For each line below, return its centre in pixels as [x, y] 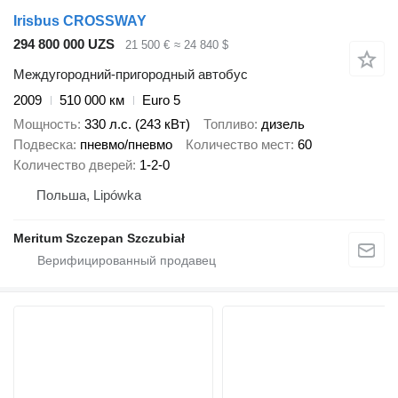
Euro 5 [161, 100]
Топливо [229, 123]
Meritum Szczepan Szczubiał [99, 238]
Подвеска [43, 144]
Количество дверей [73, 164]
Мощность [45, 123]
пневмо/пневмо [126, 144]
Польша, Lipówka [89, 195]
